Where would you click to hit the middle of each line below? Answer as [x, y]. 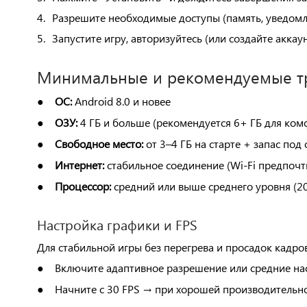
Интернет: [79, 165]
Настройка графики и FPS [117, 224]
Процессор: [83, 186]
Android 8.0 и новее [121, 101]
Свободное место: [99, 144]
